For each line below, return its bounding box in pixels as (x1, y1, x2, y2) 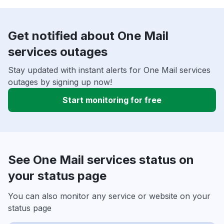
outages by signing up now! (8, 77, 112, 87)
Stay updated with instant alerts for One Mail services (8, 65, 210, 75)
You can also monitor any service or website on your (8, 191, 210, 201)
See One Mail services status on (8, 152, 194, 167)
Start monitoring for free (62, 95, 161, 105)
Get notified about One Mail (8, 28, 168, 43)
